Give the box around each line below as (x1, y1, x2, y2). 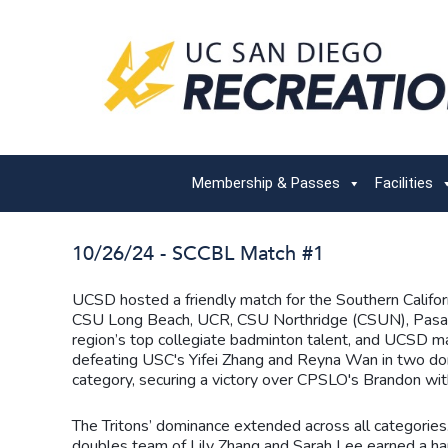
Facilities (375, 174, 433, 193)
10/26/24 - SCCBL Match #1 (72, 240, 324, 268)
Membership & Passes (192, 174, 340, 193)
